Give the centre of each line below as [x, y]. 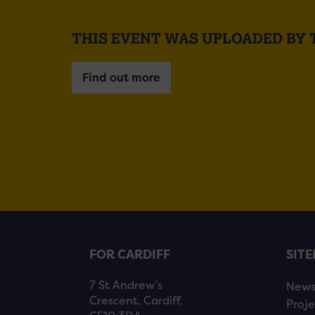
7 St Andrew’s [126, 285]
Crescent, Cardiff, [136, 300]
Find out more [121, 78]
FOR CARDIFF [130, 255]
